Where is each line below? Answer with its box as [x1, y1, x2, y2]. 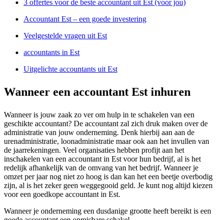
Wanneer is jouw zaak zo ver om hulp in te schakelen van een [4, 110, 194, 119]
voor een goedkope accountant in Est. [4, 190, 120, 198]
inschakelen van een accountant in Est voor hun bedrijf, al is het [4, 154, 201, 163]
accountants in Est [24, 48, 80, 56]
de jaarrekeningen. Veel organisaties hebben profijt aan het [4, 145, 184, 154]
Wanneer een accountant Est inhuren [4, 85, 191, 98]
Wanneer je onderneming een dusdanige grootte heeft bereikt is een [4, 206, 211, 215]
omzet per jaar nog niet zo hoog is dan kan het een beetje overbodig [4, 172, 213, 181]
